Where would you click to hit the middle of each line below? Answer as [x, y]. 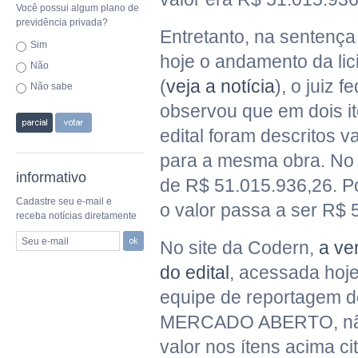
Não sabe [52, 86]
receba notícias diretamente [76, 216]
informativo [51, 177]
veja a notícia [221, 86]
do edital [195, 272]
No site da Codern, [239, 248]
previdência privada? [62, 22]
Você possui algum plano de [78, 8]
